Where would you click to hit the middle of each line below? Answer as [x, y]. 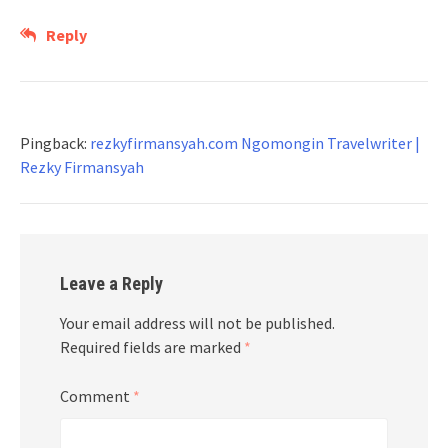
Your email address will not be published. [197, 322]
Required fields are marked [152, 346]
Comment [96, 395]
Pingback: [55, 142]
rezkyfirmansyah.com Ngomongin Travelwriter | [255, 142]
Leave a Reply [111, 283]
